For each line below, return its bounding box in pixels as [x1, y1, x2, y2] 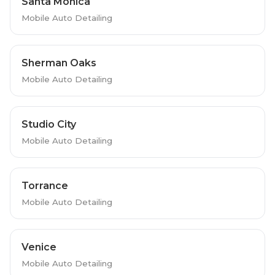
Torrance [21, 179, 68, 192]
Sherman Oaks [21, 56, 96, 69]
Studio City [21, 118, 76, 130]
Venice [21, 241, 56, 253]
